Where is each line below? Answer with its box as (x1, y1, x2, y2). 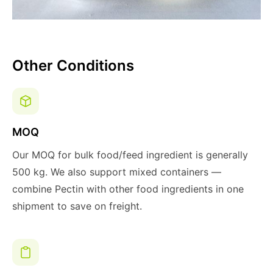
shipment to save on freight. (12, 200, 142, 212)
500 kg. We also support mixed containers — (12, 166, 221, 178)
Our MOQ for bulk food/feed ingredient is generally (12, 149, 248, 161)
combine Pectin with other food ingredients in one (12, 183, 244, 195)
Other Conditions (12, 57, 134, 74)
